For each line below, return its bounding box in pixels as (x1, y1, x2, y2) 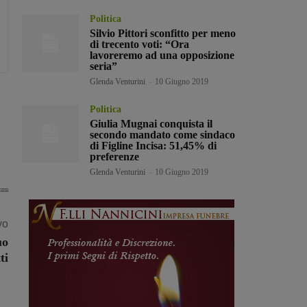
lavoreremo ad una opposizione (90, 49, 235, 62)
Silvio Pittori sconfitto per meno (90, 27, 236, 40)
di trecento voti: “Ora (90, 38, 190, 51)
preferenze (90, 151, 140, 163)
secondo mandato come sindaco (90, 129, 236, 141)
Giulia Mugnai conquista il (90, 118, 213, 130)
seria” (90, 60, 118, 73)
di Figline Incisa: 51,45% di (90, 140, 217, 152)
